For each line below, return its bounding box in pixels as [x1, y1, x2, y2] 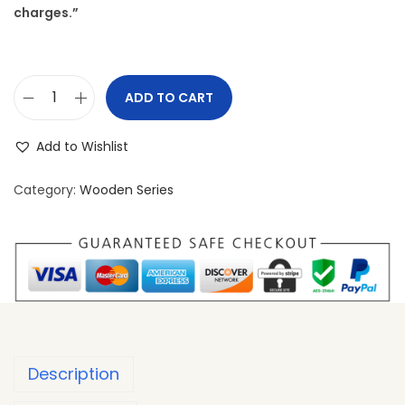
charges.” [14, 4, 79, 22]
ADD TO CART [125, 89, 213, 107]
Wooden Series [80, 181, 174, 199]
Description [28, 363, 119, 386]
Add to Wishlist [36, 137, 128, 155]
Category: [14, 181, 80, 199]
